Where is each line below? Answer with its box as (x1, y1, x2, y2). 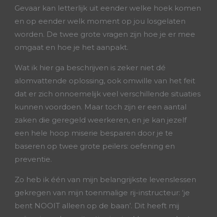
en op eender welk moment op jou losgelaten (15, 16, 186, 26)
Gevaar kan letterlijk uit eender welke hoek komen (15, 3, 201, 13)
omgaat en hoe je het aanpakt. (15, 43, 128, 52)
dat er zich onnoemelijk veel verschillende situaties (15, 89, 201, 98)
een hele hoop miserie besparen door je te (15, 128, 173, 138)
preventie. (15, 155, 52, 164)
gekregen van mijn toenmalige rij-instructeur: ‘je (15, 188, 190, 197)
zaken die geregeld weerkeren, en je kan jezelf (15, 115, 186, 124)
